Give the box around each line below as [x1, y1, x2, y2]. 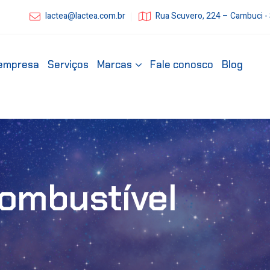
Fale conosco [150, 58, 214, 71]
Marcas [97, 58, 133, 71]
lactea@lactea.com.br [45, 10, 126, 22]
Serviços [48, 58, 89, 71]
